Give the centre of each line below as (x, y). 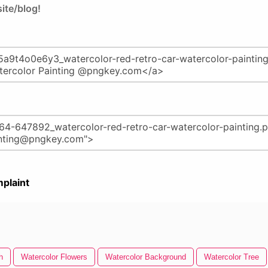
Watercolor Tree (232, 257)
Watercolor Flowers (54, 257)
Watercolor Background (146, 257)
